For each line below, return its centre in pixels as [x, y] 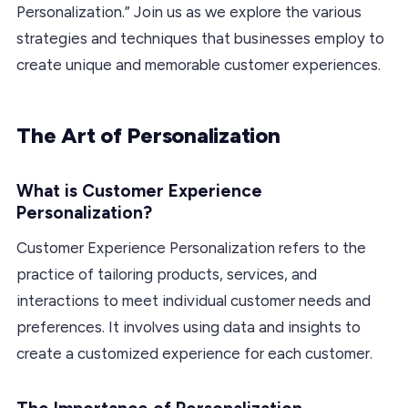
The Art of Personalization [148, 135]
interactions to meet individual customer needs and [194, 300]
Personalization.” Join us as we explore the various [189, 11]
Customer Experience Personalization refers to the [191, 247]
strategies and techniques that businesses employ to [200, 38]
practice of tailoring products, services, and [167, 274]
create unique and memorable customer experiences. [199, 64]
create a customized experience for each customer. [194, 353]
